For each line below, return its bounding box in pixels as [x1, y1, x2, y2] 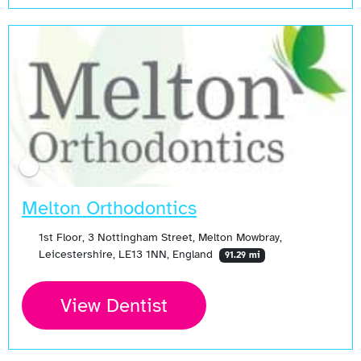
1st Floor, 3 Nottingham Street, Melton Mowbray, [38, 230, 282, 245]
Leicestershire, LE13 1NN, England [38, 247, 216, 262]
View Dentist [60, 293, 168, 318]
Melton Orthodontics [22, 196, 197, 221]
